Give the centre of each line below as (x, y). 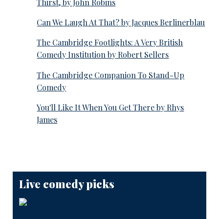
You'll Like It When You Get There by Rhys (110, 107)
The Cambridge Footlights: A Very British (110, 43)
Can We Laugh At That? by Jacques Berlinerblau (121, 22)
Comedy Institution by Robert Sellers (103, 55)
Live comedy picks (66, 184)
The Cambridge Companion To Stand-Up (111, 75)
